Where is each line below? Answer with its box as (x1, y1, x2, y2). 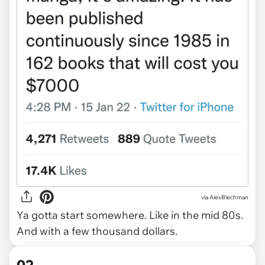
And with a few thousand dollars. (17, 224, 177, 238)
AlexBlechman (209, 193, 248, 201)
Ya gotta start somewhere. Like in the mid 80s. (17, 208, 243, 222)
